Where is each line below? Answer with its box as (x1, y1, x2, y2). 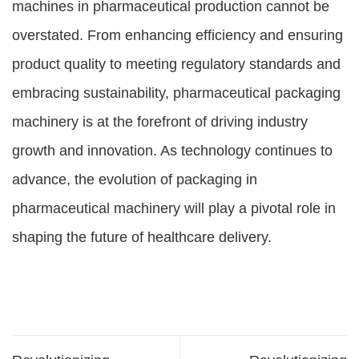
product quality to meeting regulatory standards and (12, 56, 341, 72)
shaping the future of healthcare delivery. (12, 229, 272, 245)
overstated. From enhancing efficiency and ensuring (12, 27, 343, 43)
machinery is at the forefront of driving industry (12, 114, 308, 130)
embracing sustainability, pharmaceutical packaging (12, 85, 341, 101)
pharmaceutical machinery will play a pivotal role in (12, 200, 336, 216)
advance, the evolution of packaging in (12, 171, 257, 188)
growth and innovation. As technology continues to (12, 143, 333, 159)
